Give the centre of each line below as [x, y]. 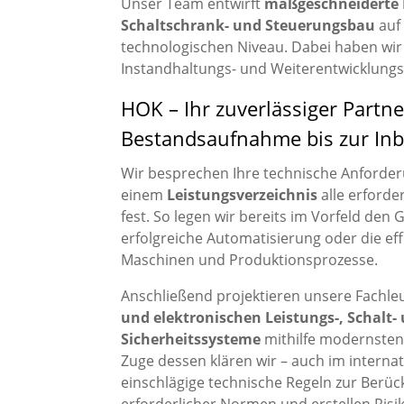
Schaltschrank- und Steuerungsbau [248, 25]
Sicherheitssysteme [191, 339]
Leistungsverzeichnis [243, 194]
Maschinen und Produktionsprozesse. [250, 259]
